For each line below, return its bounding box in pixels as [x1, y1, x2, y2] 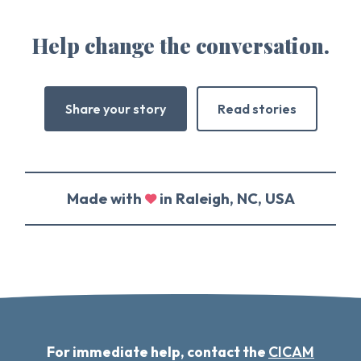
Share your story [64, 101, 166, 117]
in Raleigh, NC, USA [156, 189, 295, 208]
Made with [66, 189, 145, 208]
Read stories [217, 101, 297, 117]
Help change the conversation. [31, 31, 330, 59]
